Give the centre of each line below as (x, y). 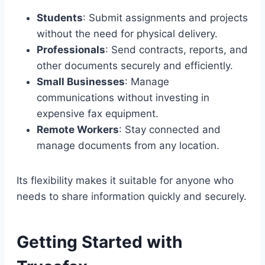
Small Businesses (81, 81)
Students (60, 17)
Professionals (71, 49)
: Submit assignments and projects (165, 17)
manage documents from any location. (128, 145)
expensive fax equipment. (98, 113)
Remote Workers (78, 129)
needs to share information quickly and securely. (132, 196)
